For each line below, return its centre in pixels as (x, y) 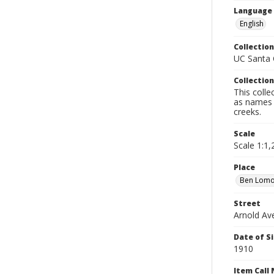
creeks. (247, 112)
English (252, 24)
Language (253, 11)
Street (247, 203)
